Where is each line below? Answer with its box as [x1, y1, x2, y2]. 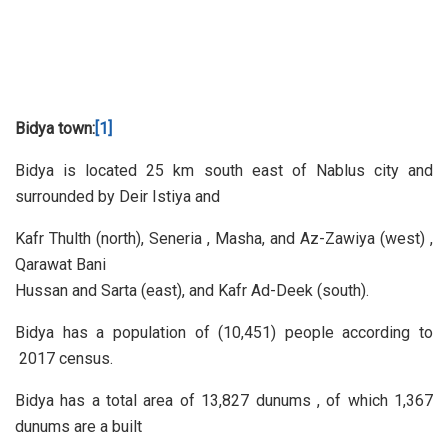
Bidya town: [15, 119, 95, 139]
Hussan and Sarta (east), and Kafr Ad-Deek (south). [15, 281, 369, 301]
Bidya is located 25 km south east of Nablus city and [15, 161, 433, 181]
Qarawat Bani [15, 255, 106, 275]
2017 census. [15, 349, 113, 369]
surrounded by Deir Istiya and [15, 187, 220, 207]
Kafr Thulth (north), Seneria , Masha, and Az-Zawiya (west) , [15, 229, 433, 249]
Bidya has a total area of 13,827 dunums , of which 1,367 [15, 391, 433, 411]
